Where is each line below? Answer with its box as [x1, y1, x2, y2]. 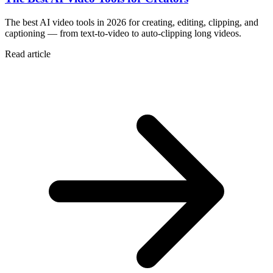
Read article [5, 48, 51, 59]
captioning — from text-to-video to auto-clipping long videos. [5, 27, 241, 38]
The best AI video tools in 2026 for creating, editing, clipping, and [5, 16, 258, 27]
